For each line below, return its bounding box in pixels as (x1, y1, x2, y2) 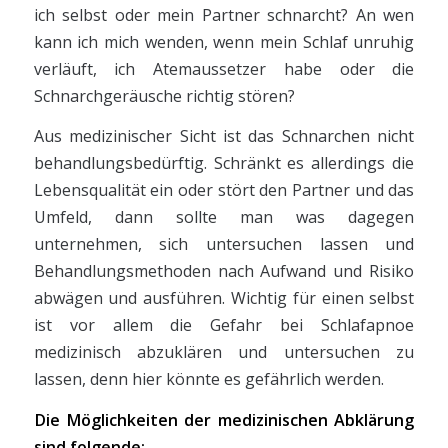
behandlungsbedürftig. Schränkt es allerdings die (33, 152, 415, 175)
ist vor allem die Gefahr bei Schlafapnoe (33, 314, 415, 337)
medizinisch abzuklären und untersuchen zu (33, 341, 415, 364)
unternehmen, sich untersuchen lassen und (33, 233, 415, 256)
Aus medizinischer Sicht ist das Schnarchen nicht (33, 125, 415, 148)
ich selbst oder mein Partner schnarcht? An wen (33, 3, 415, 26)
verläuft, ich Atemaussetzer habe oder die (33, 57, 415, 80)
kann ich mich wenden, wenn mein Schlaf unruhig (33, 30, 415, 53)
